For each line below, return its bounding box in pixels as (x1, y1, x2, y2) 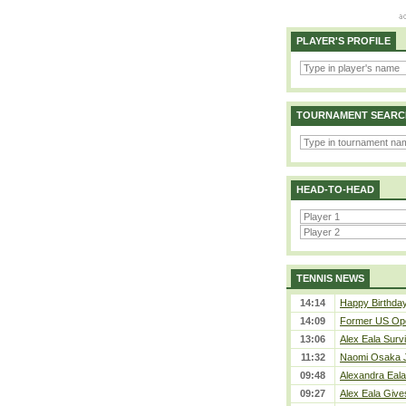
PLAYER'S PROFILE (296, 35, 391, 46)
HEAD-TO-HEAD (296, 184, 374, 195)
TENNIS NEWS (296, 273, 364, 284)
